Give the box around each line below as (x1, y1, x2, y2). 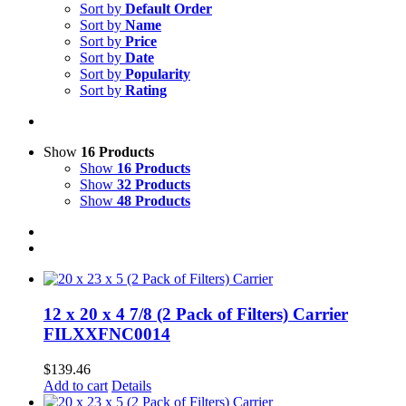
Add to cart (43, 377, 108, 393)
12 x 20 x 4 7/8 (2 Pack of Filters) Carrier (43, 304, 348, 324)
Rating (125, 82, 167, 99)
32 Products (117, 177, 190, 193)
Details (111, 377, 151, 393)
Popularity (125, 66, 190, 82)
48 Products (117, 193, 190, 209)
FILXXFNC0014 (43, 324, 170, 343)
